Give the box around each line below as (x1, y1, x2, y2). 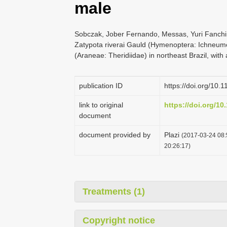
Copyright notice (83, 215, 155, 225)
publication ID (79, 82, 123, 90)
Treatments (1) (83, 186, 145, 197)
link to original (79, 101, 123, 109)
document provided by (79, 131, 150, 139)
